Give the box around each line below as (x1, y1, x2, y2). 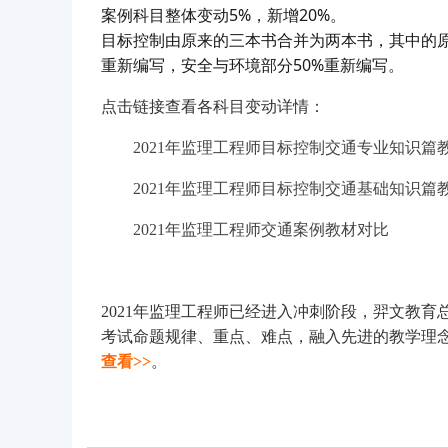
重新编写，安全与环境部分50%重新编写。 (101, 54, 404, 76)
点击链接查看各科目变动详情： (101, 98, 325, 115)
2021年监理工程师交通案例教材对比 (133, 221, 389, 238)
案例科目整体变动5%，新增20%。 (101, 4, 346, 26)
